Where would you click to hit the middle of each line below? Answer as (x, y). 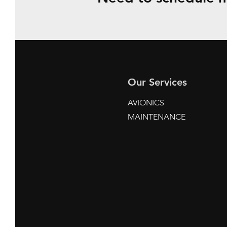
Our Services (157, 82)
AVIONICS (146, 103)
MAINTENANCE (157, 117)
